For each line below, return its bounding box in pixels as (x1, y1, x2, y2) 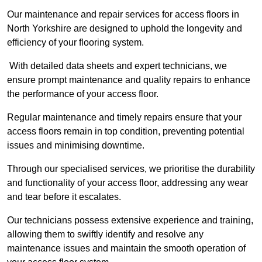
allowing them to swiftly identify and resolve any (7, 229, 204, 240)
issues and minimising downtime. (7, 140, 147, 151)
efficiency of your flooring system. (7, 37, 144, 48)
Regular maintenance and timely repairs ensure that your (7, 112, 242, 123)
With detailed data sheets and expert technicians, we (7, 61, 227, 71)
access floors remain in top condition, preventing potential (7, 126, 244, 137)
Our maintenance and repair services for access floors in (7, 9, 239, 20)
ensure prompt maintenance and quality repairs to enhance (7, 75, 250, 85)
